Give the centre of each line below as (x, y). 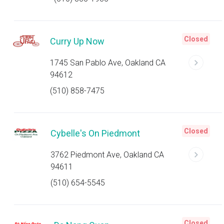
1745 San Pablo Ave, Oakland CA (108, 63)
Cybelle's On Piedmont (95, 133)
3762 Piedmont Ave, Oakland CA (107, 155)
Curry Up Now (77, 41)
